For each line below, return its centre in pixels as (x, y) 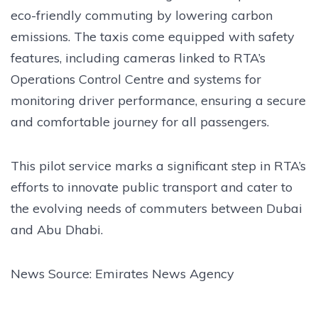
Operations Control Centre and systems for (136, 79)
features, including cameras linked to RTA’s (138, 57)
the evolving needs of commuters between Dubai (157, 208)
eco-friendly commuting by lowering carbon (142, 15)
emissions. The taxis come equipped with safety (153, 36)
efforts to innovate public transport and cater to (152, 187)
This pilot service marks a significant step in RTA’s (158, 165)
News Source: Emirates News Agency (122, 273)
